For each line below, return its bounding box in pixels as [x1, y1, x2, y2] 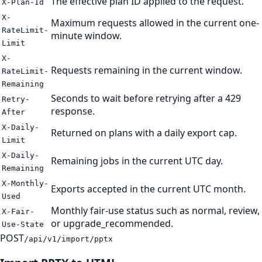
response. [51, 105, 95, 118]
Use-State [2, 220, 44, 229]
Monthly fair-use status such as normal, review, [51, 204, 260, 218]
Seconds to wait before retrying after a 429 [51, 92, 241, 105]
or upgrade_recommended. [51, 217, 173, 230]
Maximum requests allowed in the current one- [51, 16, 259, 30]
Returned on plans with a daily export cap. [51, 126, 237, 140]
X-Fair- [2, 207, 35, 216]
